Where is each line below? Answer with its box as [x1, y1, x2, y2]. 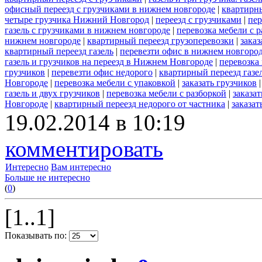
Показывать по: [5, 230, 69, 241]
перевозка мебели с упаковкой [54, 78, 175, 88]
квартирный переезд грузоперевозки [87, 36, 234, 46]
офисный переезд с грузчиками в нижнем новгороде [5, 4, 215, 15]
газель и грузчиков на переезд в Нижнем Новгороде [5, 57, 213, 67]
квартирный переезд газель [5, 46, 113, 57]
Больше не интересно [5, 173, 90, 183]
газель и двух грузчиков [5, 88, 100, 99]
